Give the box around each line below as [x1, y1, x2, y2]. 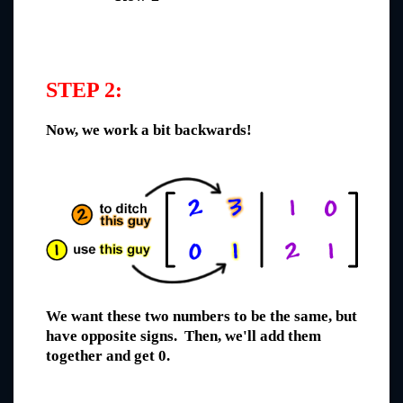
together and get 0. [46, 346, 170, 364]
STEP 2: [46, 78, 122, 103]
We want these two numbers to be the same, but [46, 307, 357, 325]
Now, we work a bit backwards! [46, 121, 252, 139]
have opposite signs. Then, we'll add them [46, 327, 321, 345]
